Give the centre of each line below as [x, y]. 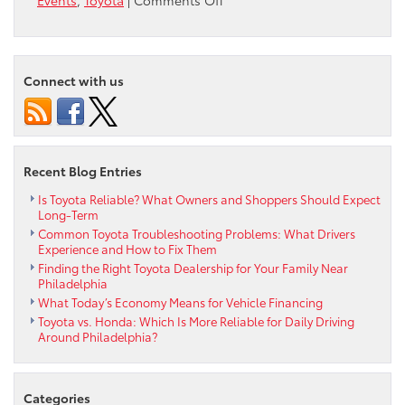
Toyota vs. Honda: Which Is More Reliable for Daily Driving [196, 321]
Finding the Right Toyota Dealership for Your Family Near [193, 268]
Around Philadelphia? [98, 337]
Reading [248, 72]
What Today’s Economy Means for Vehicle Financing [182, 302]
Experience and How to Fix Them [129, 249]
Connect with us [74, 81]
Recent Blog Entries [83, 171]
